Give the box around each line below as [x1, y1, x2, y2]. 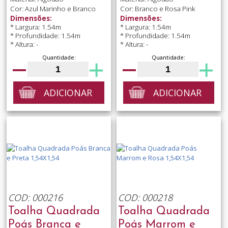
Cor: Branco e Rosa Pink [120, 4, 195, 13]
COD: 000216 [8, 191, 63, 204]
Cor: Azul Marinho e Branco [10, 4, 96, 13]
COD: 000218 [118, 191, 173, 204]
